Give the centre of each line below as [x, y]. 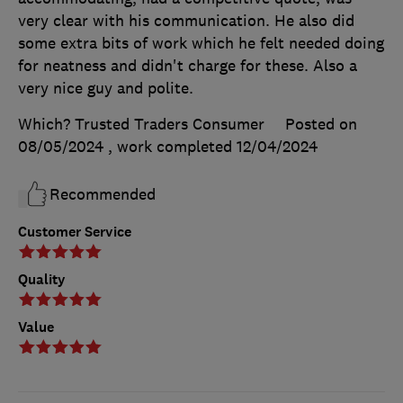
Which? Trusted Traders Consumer [141, 124]
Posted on [321, 124]
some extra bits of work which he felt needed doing [201, 43]
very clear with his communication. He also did [186, 20]
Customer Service [75, 231]
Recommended [103, 194]
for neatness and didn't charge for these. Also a [188, 65]
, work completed [172, 146]
